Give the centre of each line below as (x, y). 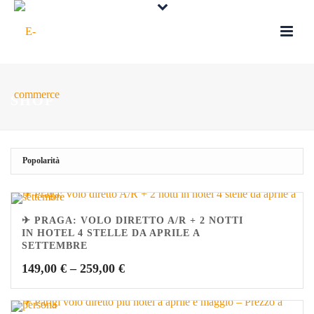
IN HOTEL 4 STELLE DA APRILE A (111, 233)
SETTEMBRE (55, 246)
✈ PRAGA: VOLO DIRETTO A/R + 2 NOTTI (132, 220)
